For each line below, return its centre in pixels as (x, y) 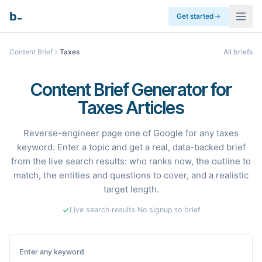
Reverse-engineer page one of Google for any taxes (131, 133)
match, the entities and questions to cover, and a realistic (131, 175)
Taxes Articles (131, 108)
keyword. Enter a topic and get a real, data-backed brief (131, 147)
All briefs (238, 52)
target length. (131, 189)
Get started (195, 16)
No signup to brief (169, 210)
